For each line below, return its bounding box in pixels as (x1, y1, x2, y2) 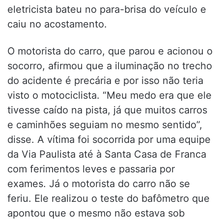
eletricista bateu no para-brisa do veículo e (7, 3, 206, 15)
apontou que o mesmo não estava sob (7, 207, 185, 219)
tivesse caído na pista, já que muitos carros (7, 104, 207, 116)
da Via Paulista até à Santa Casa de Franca (7, 148, 206, 160)
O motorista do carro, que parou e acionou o (7, 45, 213, 57)
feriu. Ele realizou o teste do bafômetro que (7, 192, 210, 204)
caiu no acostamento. (7, 18, 107, 30)
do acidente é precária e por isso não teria (7, 74, 203, 86)
